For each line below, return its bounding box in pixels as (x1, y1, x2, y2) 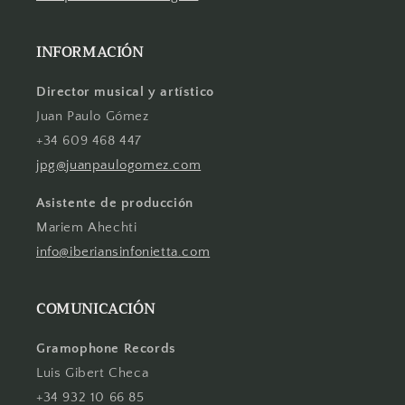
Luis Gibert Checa (36, 365, 149, 381)
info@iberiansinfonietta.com (36, 244, 211, 260)
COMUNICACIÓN (36, 297, 155, 323)
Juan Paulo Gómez (36, 108, 149, 125)
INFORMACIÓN (36, 40, 144, 66)
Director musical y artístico (36, 84, 214, 100)
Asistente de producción (36, 195, 193, 212)
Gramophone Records (36, 341, 176, 357)
